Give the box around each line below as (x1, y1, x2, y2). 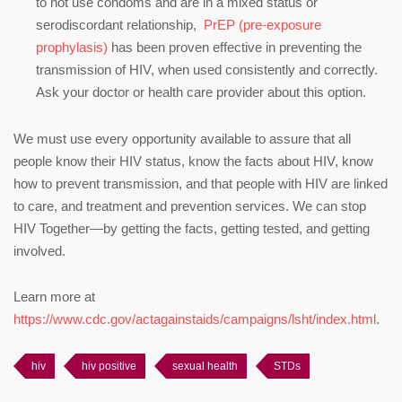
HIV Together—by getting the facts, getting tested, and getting (13, 220, 370, 236)
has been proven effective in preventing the (108, 39, 362, 55)
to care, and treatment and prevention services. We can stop (13, 197, 366, 214)
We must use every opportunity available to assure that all (13, 130, 351, 146)
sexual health (172, 359, 238, 372)
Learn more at (13, 288, 95, 304)
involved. (13, 242, 66, 258)
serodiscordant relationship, (36, 16, 204, 32)
